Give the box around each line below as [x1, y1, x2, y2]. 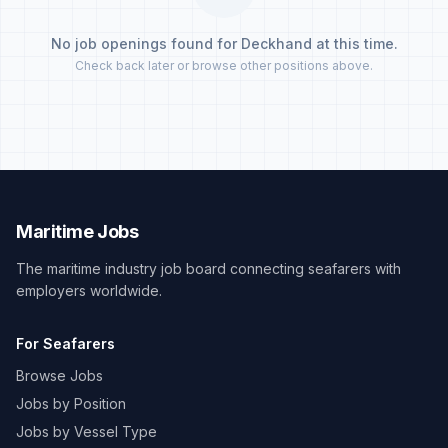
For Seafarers [16, 335, 115, 352]
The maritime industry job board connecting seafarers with [16, 260, 401, 277]
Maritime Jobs [16, 221, 139, 242]
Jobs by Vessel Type [16, 423, 157, 440]
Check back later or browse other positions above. [75, 58, 373, 73]
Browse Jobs [16, 367, 103, 384]
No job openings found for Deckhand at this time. [50, 35, 398, 52]
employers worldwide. [16, 282, 162, 299]
